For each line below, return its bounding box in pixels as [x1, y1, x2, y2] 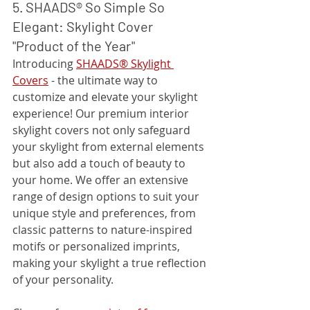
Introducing [12, 55, 76, 71]
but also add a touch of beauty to [12, 155, 188, 171]
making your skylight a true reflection [12, 255, 209, 271]
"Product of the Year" [12, 37, 135, 54]
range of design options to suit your [12, 188, 202, 204]
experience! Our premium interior [12, 105, 192, 121]
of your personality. [12, 271, 113, 287]
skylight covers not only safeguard [12, 122, 193, 138]
